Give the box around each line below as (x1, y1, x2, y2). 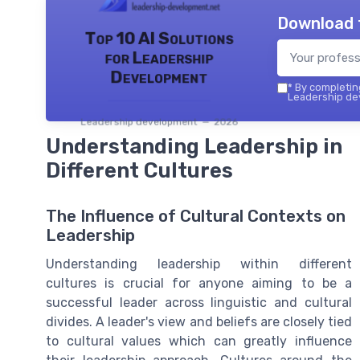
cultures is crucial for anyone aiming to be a (46, 275, 352, 291)
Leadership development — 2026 (80, 116, 238, 128)
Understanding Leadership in (46, 134, 342, 159)
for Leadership (104, 47, 214, 67)
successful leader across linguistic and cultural (46, 294, 352, 310)
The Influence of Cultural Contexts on (46, 206, 346, 226)
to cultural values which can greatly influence (46, 333, 352, 349)
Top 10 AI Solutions (84, 28, 234, 48)
